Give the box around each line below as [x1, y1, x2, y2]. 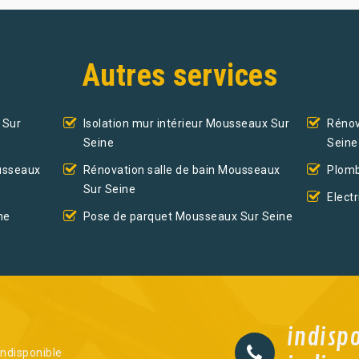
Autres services [81, 58, 278, 94]
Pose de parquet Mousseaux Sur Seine [83, 210, 293, 224]
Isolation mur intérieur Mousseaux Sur [83, 117, 290, 131]
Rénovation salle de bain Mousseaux [83, 163, 280, 177]
